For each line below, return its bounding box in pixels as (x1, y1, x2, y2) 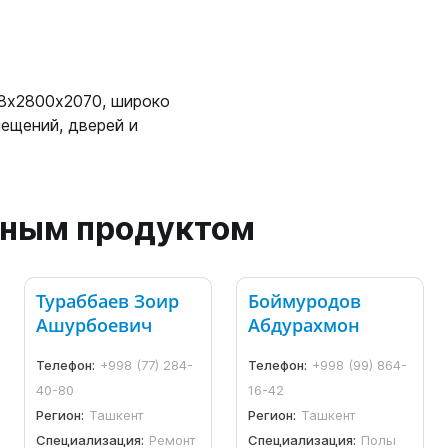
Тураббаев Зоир (36, 289, 180, 314)
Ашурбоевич (36, 313, 153, 338)
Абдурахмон (248, 313, 361, 338)
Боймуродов (248, 289, 362, 314)
